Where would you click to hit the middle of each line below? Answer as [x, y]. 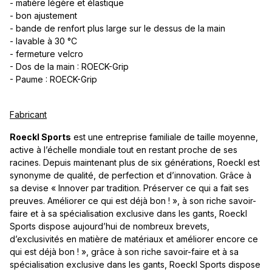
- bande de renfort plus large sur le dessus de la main [117, 28]
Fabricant [28, 114]
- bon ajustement [43, 15]
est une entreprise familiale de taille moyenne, [165, 137]
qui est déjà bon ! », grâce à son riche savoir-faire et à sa [124, 251]
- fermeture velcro [46, 53]
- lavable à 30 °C [43, 41]
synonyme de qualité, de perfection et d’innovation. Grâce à [131, 175]
